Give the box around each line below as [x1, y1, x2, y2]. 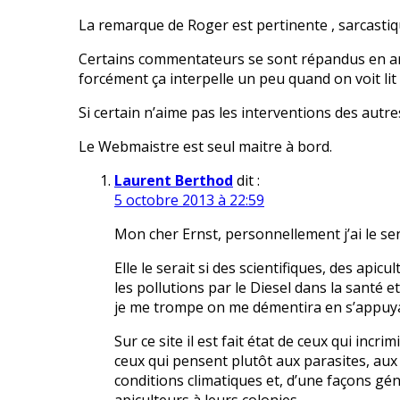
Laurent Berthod [114, 171, 233, 191]
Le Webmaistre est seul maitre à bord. [79, 137, 332, 157]
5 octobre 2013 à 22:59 [114, 190, 264, 211]
